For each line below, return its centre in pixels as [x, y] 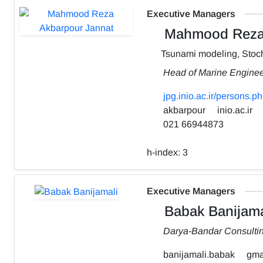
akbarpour [183, 110]
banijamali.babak [198, 254]
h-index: [165, 152]
